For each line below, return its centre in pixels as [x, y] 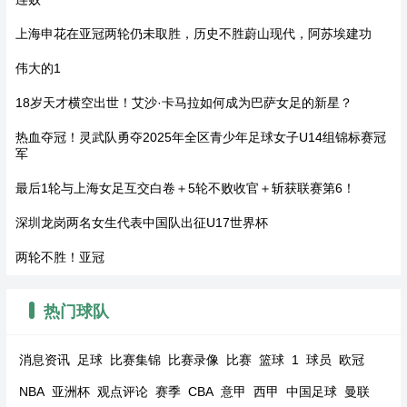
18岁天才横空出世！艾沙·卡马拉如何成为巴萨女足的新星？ [184, 102]
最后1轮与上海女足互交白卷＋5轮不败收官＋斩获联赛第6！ [185, 188]
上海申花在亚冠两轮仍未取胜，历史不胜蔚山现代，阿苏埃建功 [193, 33]
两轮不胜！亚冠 [60, 257]
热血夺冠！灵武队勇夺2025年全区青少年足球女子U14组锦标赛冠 [200, 137]
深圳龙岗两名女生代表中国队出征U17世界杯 [141, 222]
